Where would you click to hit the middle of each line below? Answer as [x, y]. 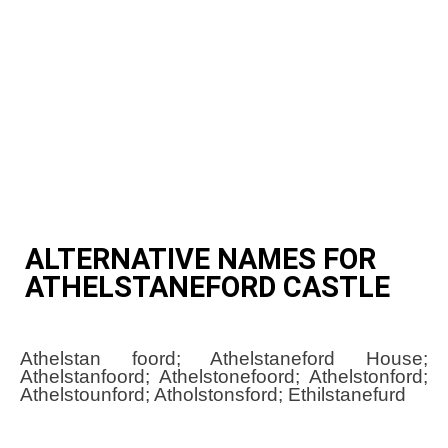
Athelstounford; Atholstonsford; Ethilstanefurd [213, 395]
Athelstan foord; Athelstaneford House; [224, 359]
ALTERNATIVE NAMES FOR [200, 258]
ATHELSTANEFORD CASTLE [207, 286]
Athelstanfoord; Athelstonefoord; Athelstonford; [224, 377]
